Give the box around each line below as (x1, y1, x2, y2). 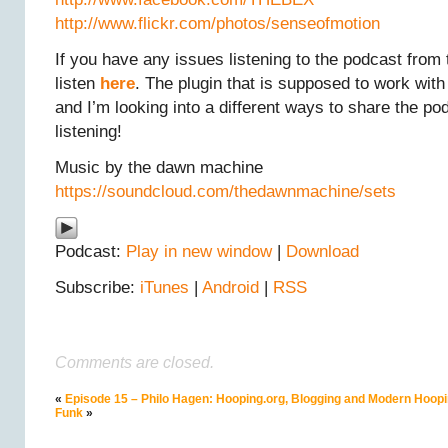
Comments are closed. (55, 354, 214, 371)
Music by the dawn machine (55, 158, 263, 177)
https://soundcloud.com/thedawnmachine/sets (55, 182, 396, 201)
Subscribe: (55, 278, 140, 297)
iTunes (140, 278, 189, 297)
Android (202, 278, 259, 297)
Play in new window (126, 242, 272, 261)
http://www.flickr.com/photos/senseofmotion (55, 14, 380, 33)
